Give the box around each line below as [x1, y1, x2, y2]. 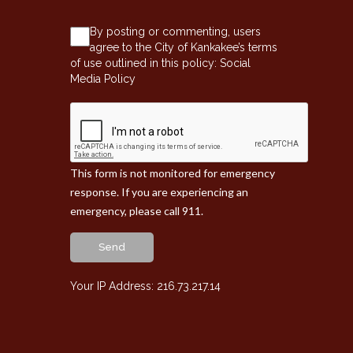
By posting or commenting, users [90, 24, 261, 38]
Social [220, 56, 251, 69]
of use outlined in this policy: [70, 56, 220, 69]
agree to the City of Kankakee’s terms [90, 40, 277, 54]
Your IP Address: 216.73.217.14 [70, 279, 221, 292]
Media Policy [70, 72, 136, 85]
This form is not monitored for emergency [70, 165, 275, 180]
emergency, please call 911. [70, 203, 203, 217]
